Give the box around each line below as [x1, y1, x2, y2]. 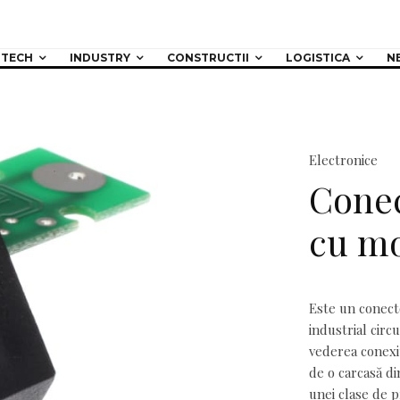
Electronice [309, 151, 378, 169]
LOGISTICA [285, 51, 350, 64]
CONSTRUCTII [166, 51, 249, 64]
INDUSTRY [69, 51, 130, 64]
